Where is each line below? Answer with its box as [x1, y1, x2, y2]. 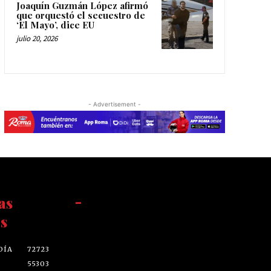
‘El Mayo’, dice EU [16, 18, 94, 31]
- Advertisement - [88, 100, 141, 108]
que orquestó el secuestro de [16, 8, 145, 21]
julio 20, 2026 [16, 33, 57, 44]
